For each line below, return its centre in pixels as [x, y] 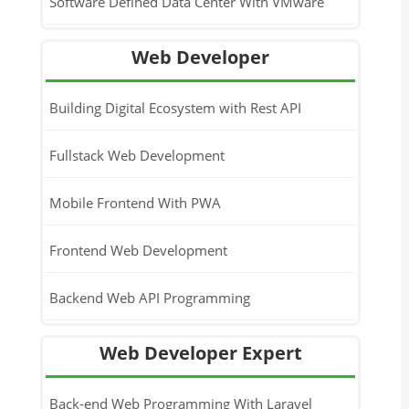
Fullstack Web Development [136, 155]
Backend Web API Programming [149, 297]
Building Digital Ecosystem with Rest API [175, 107]
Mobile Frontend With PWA [135, 202]
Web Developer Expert [200, 353]
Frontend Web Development [138, 250]
